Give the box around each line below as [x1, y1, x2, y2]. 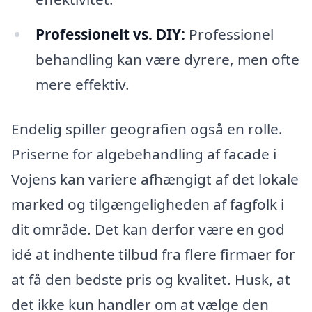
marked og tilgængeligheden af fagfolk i [11, 194, 284, 214]
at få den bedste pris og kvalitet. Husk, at [11, 269, 290, 289]
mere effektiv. [35, 75, 130, 95]
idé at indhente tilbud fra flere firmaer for [11, 244, 295, 264]
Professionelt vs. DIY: [35, 24, 185, 45]
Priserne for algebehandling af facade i [11, 143, 276, 164]
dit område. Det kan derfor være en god [11, 219, 285, 239]
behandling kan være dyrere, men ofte [35, 49, 299, 70]
